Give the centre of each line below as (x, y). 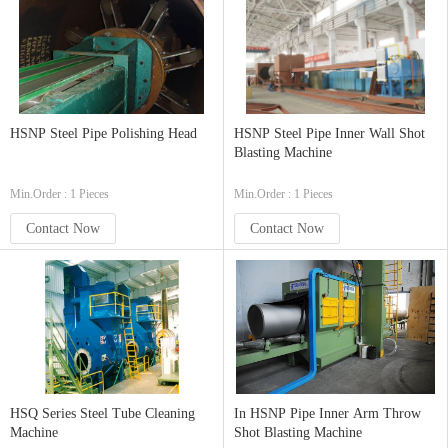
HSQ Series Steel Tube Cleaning (102, 413)
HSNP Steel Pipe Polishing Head (103, 133)
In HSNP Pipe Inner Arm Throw (327, 413)
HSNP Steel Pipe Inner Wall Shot (329, 133)
